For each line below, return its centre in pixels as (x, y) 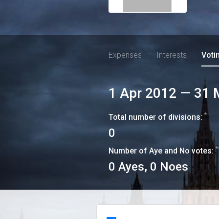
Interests (172, 55)
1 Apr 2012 (142, 93)
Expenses (125, 55)
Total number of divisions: (155, 117)
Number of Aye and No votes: (161, 151)
